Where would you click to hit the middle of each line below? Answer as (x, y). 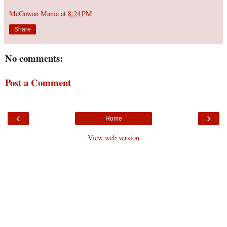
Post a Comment (38, 83)
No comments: (34, 58)
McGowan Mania (34, 13)
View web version (113, 137)
